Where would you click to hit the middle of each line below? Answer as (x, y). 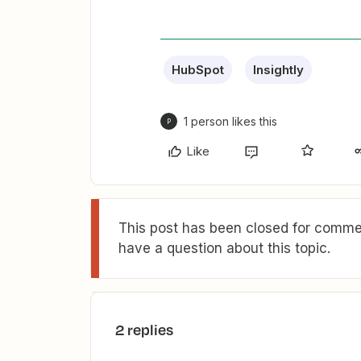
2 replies (144, 330)
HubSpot (198, 70)
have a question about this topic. (224, 248)
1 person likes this (230, 121)
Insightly (278, 70)
